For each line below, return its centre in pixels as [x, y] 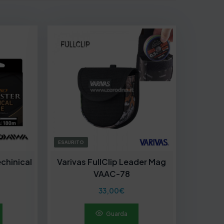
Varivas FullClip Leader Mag [112, 162]
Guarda [117, 214]
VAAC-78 [111, 174]
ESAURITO [71, 142]
